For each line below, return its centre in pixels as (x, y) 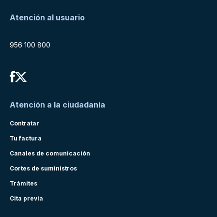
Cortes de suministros (43, 168)
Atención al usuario (47, 17)
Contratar (24, 123)
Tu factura (26, 138)
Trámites (23, 183)
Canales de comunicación (50, 153)
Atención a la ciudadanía (57, 105)
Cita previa (26, 198)
